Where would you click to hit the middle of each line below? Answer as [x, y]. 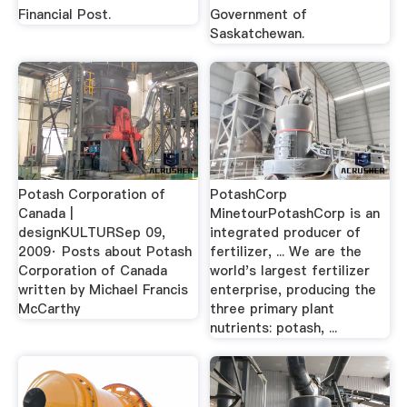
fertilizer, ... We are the [286, 252]
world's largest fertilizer [290, 271]
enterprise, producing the [293, 290]
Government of [259, 15]
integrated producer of [286, 233]
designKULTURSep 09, [91, 233]
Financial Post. [64, 15]
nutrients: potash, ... [274, 328]
